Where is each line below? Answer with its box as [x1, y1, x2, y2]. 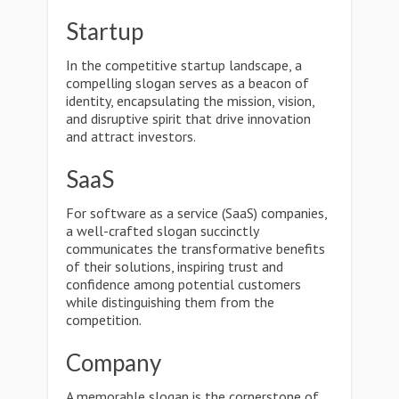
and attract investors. [66, 127, 196, 145]
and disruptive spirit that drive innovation [66, 110, 311, 127]
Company [66, 348, 161, 377]
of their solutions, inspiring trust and [66, 257, 283, 275]
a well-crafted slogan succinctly [66, 222, 258, 240]
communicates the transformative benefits [66, 240, 325, 257]
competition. [66, 311, 142, 329]
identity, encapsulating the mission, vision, [66, 92, 314, 110]
